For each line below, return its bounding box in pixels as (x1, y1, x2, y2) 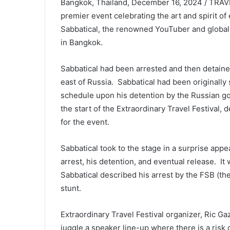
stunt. (61, 183, 81, 193)
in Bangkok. (61, 37, 103, 47)
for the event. (61, 117, 109, 127)
